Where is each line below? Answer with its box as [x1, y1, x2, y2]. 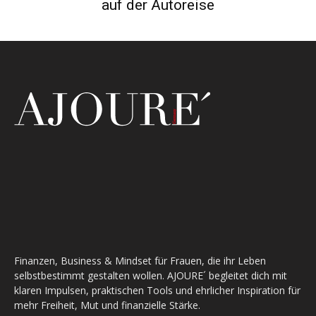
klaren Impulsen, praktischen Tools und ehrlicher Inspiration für [14, 283, 300, 297]
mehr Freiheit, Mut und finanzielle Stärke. [14, 298, 200, 312]
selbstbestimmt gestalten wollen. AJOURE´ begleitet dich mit [14, 268, 287, 282]
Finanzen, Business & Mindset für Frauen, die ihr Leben [14, 253, 266, 267]
